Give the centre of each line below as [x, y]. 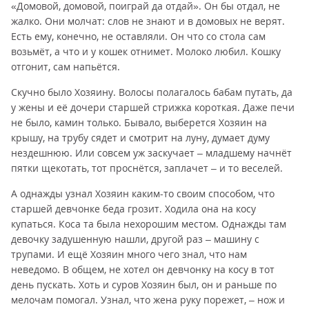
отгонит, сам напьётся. [66, 67]
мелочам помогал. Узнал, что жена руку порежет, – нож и [148, 300]
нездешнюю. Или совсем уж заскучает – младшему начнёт [151, 153]
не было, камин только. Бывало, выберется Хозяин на [139, 122]
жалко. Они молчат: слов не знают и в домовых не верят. [148, 21]
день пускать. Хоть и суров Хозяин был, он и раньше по [144, 285]
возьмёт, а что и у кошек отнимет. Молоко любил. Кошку [146, 51]
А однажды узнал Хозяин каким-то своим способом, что [143, 193]
